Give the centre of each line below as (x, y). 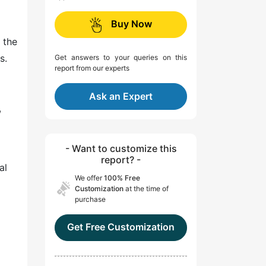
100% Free (122, 178)
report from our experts (92, 68)
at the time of (146, 189)
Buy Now (132, 24)
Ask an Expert (121, 96)
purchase (90, 199)
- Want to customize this (121, 149)
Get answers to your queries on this (121, 58)
